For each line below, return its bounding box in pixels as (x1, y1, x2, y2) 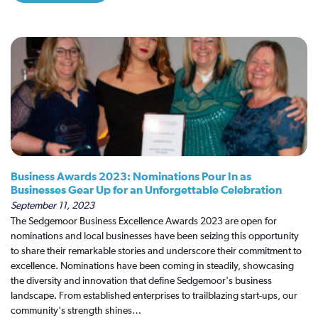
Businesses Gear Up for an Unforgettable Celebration (11, 185, 282, 196)
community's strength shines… (11, 306, 141, 316)
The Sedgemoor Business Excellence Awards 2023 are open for (11, 216, 277, 226)
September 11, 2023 (11, 201, 94, 211)
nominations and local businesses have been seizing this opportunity (11, 231, 299, 241)
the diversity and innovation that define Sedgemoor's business (11, 276, 272, 286)
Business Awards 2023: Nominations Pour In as (11, 171, 251, 182)
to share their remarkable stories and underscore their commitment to (11, 246, 302, 256)
